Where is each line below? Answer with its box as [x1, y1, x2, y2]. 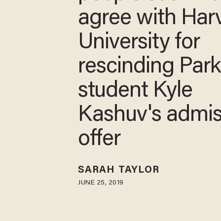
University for [78, 32, 200, 54]
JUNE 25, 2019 [78, 180, 124, 187]
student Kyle [78, 80, 193, 103]
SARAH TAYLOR [78, 165, 160, 176]
